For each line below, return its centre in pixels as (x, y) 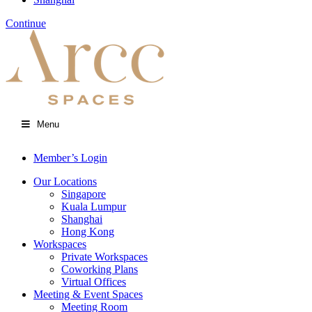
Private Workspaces (104, 257)
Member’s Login (70, 158)
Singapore (84, 194)
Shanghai (82, 219)
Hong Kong (88, 232)
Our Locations (65, 181)
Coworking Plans (100, 269)
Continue (26, 23)
